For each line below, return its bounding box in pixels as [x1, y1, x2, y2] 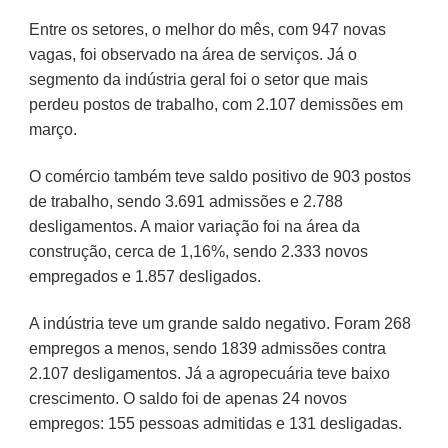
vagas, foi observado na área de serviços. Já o [28, 45, 357, 63]
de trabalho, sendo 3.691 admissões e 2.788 [28, 192, 343, 210]
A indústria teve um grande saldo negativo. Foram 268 [28, 314, 411, 332]
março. [28, 120, 77, 138]
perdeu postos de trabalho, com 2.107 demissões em [28, 95, 403, 113]
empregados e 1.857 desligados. [28, 267, 261, 285]
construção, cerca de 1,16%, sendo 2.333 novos [28, 242, 368, 260]
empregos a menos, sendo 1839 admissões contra [28, 339, 386, 357]
